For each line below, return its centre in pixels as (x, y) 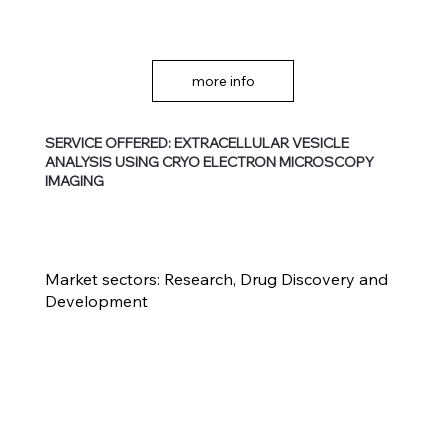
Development (96, 300)
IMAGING (75, 181)
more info (223, 81)
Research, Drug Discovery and (275, 278)
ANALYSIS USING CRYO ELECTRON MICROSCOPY (210, 162)
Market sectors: (104, 278)
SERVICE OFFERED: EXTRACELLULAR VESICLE (197, 143)
